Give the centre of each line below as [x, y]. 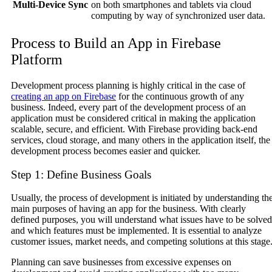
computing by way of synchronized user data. [178, 16]
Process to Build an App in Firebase [116, 43]
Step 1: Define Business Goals [81, 174]
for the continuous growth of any [180, 96]
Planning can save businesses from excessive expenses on [121, 262]
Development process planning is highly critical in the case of [128, 85]
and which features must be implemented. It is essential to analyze [136, 231]
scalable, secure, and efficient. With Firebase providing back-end [134, 129]
